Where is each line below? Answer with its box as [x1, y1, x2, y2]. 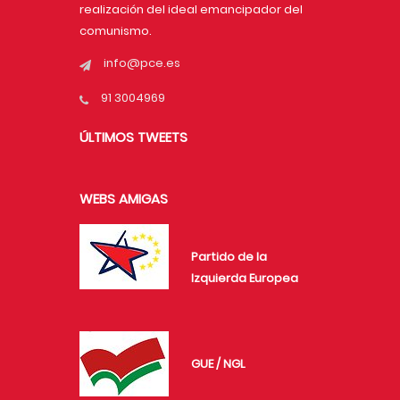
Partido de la [191, 248, 267, 266]
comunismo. [79, 22, 152, 40]
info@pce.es [104, 54, 180, 72]
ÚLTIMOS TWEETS [79, 128, 187, 147]
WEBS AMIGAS [79, 189, 168, 209]
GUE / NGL [191, 355, 246, 373]
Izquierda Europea [191, 270, 298, 287]
